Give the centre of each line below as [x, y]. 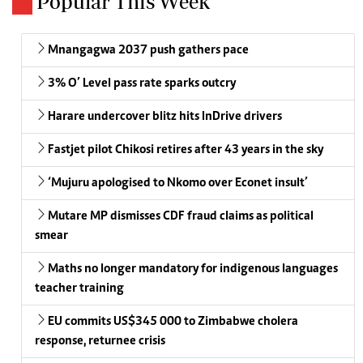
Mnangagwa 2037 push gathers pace [148, 51]
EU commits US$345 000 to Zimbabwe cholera [173, 322]
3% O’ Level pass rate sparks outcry [142, 84]
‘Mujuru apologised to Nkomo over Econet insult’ [178, 184]
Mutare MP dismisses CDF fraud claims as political [181, 217]
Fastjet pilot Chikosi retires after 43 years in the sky [186, 150]
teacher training [79, 289]
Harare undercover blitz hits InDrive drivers [165, 117]
